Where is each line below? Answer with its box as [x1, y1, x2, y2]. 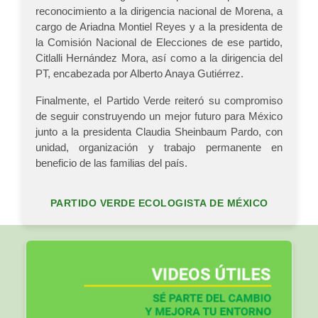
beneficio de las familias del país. [35, 157, 187, 170]
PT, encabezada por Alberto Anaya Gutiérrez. [35, 67, 243, 80]
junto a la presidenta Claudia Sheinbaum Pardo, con [35, 126, 283, 138]
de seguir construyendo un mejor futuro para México [35, 110, 283, 123]
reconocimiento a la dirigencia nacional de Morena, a [35, 5, 283, 18]
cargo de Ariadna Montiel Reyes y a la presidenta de [35, 21, 283, 33]
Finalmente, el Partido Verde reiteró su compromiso [35, 94, 283, 107]
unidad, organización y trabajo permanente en [35, 141, 283, 154]
